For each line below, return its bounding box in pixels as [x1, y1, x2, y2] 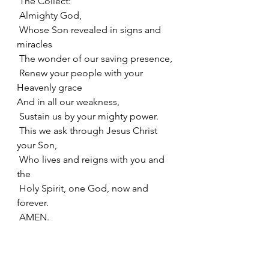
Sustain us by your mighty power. [19, 110, 159, 122]
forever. [17, 197, 49, 208]
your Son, [17, 139, 57, 151]
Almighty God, [19, 10, 84, 21]
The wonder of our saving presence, [19, 53, 172, 64]
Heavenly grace [17, 82, 82, 93]
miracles [17, 38, 52, 50]
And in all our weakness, [17, 96, 122, 107]
